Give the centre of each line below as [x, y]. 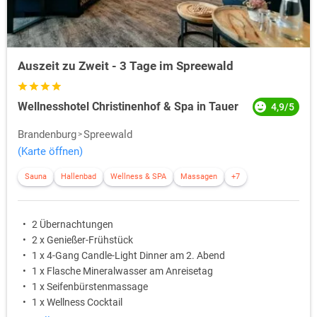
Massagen [199, 177]
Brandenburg [47, 135]
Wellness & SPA [138, 177]
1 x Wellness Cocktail [77, 302]
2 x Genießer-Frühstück [82, 240]
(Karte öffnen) [50, 152]
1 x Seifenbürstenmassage [90, 287]
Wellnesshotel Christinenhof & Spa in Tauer [128, 107]
